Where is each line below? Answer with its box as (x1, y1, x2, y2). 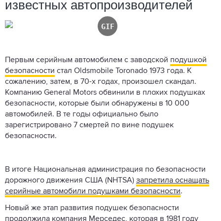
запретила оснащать (136, 176, 209, 184)
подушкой (170, 56, 207, 64)
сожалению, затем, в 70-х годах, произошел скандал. (5, 77, 196, 86)
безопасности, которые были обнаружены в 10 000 (5, 99, 189, 108)
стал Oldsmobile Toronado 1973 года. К (55, 67, 192, 75)
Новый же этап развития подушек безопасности (5, 204, 179, 212)
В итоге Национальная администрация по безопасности (5, 165, 206, 174)
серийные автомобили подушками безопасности (5, 187, 181, 195)
